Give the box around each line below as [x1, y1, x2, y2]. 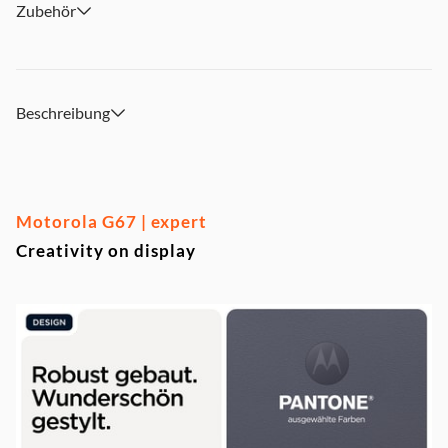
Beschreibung [16, 102, 110, 122]
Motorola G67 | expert [16, 210, 207, 232]
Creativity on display [16, 239, 196, 261]
